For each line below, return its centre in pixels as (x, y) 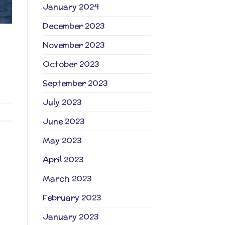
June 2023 (64, 122)
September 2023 (75, 83)
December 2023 (74, 26)
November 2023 (74, 45)
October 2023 (71, 64)
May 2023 (62, 141)
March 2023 (67, 179)
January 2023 (71, 217)
